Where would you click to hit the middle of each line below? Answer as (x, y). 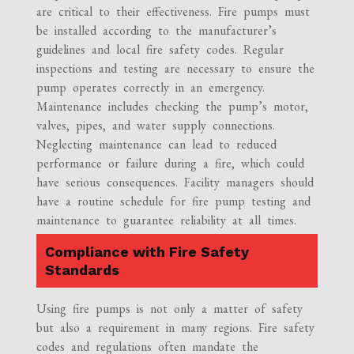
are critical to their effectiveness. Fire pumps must (173, 12)
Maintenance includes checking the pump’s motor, (173, 107)
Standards (83, 270)
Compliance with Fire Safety (147, 252)
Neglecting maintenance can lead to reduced (157, 145)
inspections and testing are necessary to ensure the (176, 69)
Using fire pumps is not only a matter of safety (170, 309)
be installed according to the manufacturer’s (157, 31)
